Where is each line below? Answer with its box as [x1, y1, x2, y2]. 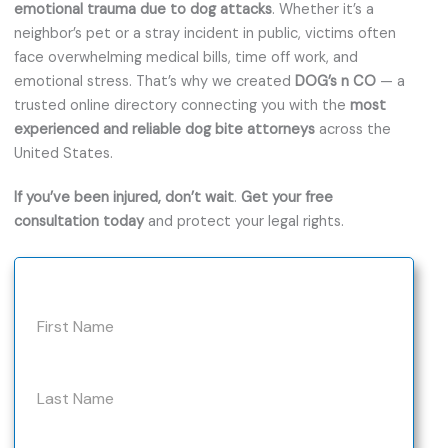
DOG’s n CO [295, 71, 376, 91]
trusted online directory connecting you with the [14, 95, 350, 115]
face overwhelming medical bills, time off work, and [14, 47, 358, 67]
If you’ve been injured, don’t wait [14, 187, 234, 207]
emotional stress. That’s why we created [14, 71, 295, 91]
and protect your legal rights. [144, 211, 344, 231]
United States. [14, 143, 113, 163]
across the [315, 119, 391, 139]
